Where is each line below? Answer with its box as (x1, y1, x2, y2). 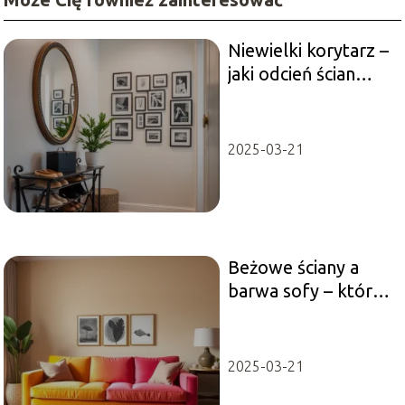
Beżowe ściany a (227, 256, 359, 278)
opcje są (227, 303, 293, 325)
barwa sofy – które (227, 279, 382, 301)
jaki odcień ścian (227, 62, 355, 84)
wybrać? (227, 86, 294, 108)
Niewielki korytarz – (227, 39, 389, 61)
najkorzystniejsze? (227, 326, 372, 348)
